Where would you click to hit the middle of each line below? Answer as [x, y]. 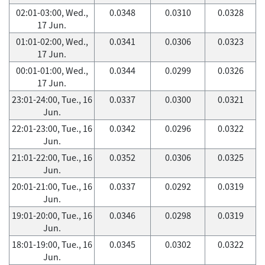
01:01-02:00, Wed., [52, 41]
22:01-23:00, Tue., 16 [52, 128]
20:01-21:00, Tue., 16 [52, 186]
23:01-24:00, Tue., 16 [52, 99]
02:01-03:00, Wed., [52, 12]
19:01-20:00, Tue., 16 [52, 215]
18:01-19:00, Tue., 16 [52, 244]
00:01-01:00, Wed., [52, 70]
